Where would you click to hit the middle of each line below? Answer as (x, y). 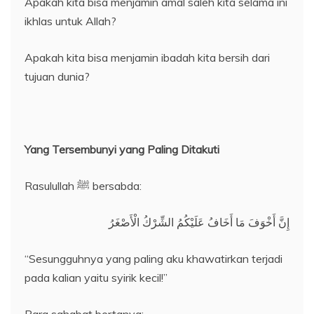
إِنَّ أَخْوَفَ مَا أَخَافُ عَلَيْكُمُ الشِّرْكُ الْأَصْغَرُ (199, 223)
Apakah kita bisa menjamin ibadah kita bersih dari (147, 58)
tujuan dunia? (57, 77)
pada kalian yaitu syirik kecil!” (96, 278)
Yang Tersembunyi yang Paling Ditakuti (122, 150)
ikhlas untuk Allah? (70, 21)
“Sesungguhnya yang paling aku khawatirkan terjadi (153, 259)
